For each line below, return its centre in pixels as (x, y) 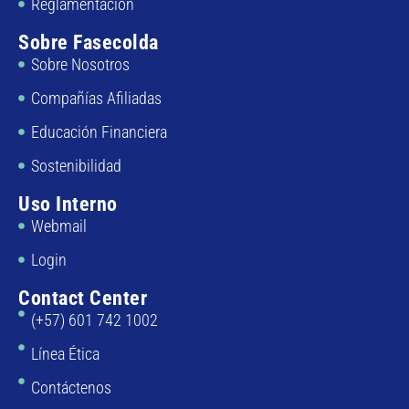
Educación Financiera (99, 131)
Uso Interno (68, 204)
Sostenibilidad (76, 165)
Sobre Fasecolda (89, 42)
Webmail (58, 225)
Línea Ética (65, 353)
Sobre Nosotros (80, 64)
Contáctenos (71, 387)
